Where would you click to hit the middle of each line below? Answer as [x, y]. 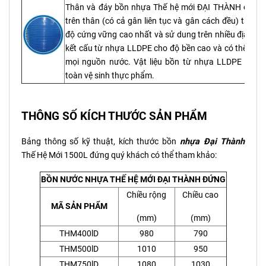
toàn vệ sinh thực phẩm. [110, 75]
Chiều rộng [146, 195]
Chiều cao [200, 195]
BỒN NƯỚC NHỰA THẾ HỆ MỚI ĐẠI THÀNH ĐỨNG [133, 179]
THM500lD [79, 249]
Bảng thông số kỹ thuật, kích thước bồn [99, 141]
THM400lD [79, 233]
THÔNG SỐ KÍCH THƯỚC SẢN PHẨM [114, 116]
